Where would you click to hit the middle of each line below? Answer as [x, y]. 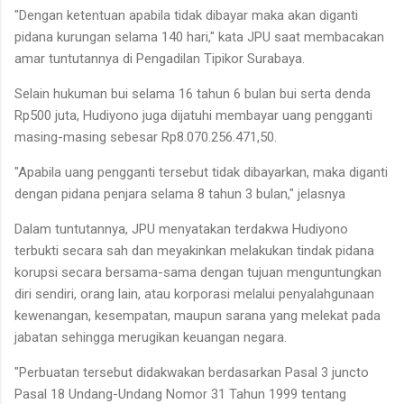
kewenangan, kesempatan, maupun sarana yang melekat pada [197, 315]
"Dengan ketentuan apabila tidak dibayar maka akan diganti [186, 15]
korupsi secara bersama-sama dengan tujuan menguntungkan [198, 272]
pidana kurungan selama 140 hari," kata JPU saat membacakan [199, 37]
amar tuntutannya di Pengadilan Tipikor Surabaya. [160, 58]
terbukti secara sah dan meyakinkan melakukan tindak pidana [194, 250]
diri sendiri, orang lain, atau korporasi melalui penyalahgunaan [194, 294]
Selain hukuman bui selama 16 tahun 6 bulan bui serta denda [193, 93]
